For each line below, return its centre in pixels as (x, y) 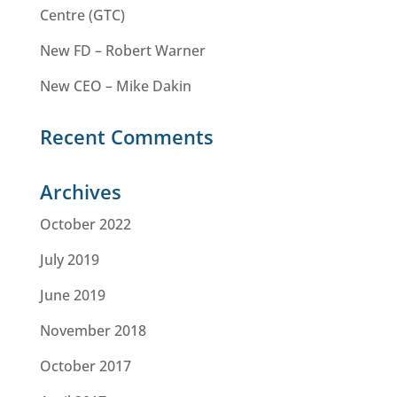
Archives (80, 191)
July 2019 (69, 260)
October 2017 (85, 366)
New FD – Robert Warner (122, 51)
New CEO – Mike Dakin (115, 86)
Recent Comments (126, 136)
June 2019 (72, 295)
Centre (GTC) (82, 15)
